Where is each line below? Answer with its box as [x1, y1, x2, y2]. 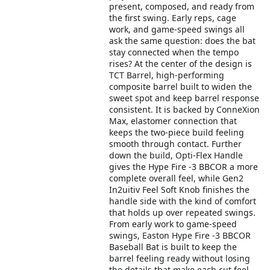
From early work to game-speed [109, 218, 237, 230]
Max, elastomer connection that [109, 115, 237, 127]
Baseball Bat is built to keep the [109, 241, 237, 253]
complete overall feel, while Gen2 [109, 172, 244, 184]
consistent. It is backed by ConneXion [109, 104, 260, 115]
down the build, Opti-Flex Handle [109, 149, 243, 161]
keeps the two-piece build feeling [109, 127, 245, 138]
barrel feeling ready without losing [109, 253, 251, 264]
